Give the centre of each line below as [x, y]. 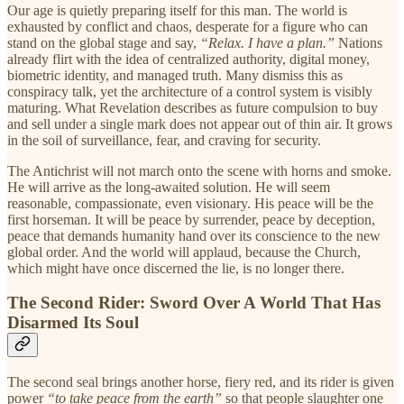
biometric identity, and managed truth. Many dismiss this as [175, 75]
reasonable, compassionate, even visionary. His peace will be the [190, 203]
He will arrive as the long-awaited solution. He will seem [169, 187]
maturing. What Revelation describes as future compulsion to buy [193, 107]
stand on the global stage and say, [104, 42]
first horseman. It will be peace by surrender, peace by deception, [191, 219]
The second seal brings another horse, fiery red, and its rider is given [201, 382]
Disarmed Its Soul [73, 323]
